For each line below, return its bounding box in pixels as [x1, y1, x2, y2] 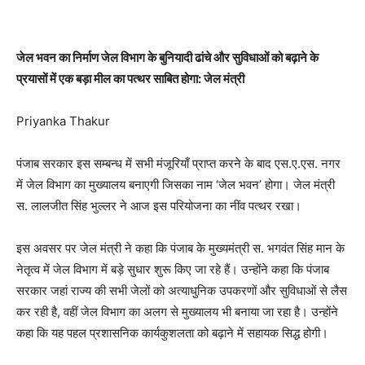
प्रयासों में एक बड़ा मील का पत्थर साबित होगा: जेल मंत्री [16, 71, 244, 87]
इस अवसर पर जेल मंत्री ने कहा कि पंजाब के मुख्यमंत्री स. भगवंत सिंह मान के [16, 240, 345, 257]
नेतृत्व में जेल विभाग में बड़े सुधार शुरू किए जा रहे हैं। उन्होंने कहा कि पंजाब [16, 262, 329, 278]
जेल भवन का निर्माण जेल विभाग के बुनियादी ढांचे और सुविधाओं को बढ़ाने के [16, 50, 319, 66]
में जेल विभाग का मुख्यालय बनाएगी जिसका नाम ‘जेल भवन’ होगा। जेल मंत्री [16, 177, 335, 193]
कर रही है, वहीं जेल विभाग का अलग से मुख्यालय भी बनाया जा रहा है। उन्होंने [16, 304, 338, 320]
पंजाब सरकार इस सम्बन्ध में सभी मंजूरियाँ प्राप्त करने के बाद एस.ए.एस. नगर [16, 156, 341, 172]
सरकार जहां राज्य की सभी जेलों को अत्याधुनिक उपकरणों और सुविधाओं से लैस [16, 283, 347, 299]
